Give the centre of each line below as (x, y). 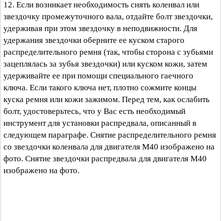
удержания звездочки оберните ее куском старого (94, 40)
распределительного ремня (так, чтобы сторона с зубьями (108, 52)
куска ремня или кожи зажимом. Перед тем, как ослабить (107, 99)
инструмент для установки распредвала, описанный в (100, 123)
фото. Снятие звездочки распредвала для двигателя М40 (105, 159)
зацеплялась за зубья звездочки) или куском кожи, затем (105, 64)
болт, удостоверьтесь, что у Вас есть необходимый (94, 111)
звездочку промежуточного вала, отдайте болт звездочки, (108, 17)
